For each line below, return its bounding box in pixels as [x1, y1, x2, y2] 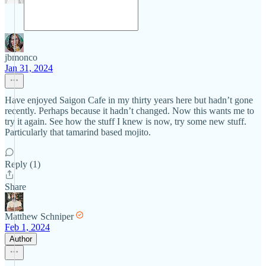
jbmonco [5, 52, 37, 62]
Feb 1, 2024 [5, 222, 50, 232]
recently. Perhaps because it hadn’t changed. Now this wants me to [5, 106, 254, 116]
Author [9, 235, 32, 243]
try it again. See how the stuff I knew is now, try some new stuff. [5, 116, 246, 126]
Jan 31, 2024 [5, 63, 53, 73]
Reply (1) [5, 159, 40, 169]
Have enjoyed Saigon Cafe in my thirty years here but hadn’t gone [5, 95, 253, 105]
